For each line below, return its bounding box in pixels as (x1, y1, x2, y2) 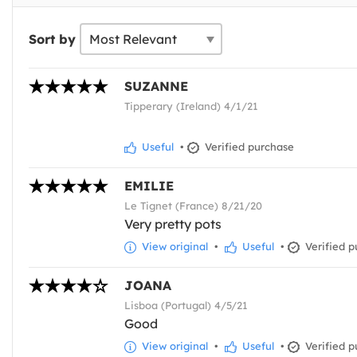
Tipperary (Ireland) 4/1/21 (124, 100, 258, 113)
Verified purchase (202, 140, 294, 154)
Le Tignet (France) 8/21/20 (124, 199, 262, 213)
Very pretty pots (124, 216, 222, 233)
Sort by (29, 31, 76, 48)
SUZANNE (124, 78, 188, 95)
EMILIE (124, 178, 174, 194)
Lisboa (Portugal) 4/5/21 (124, 299, 248, 312)
